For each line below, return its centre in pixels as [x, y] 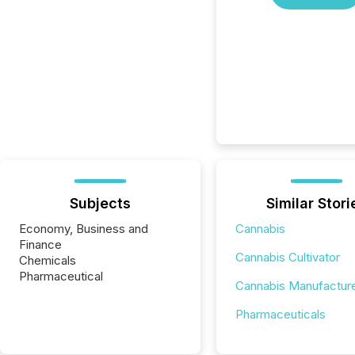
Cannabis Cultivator [287, 257]
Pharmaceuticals [280, 314]
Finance [40, 244]
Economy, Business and [84, 229]
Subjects [100, 203]
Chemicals [48, 260]
